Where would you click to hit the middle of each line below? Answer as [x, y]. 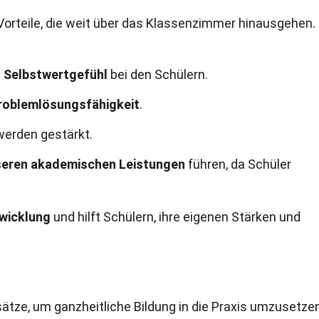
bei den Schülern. [158, 74]
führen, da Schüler [238, 164]
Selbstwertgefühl [56, 74]
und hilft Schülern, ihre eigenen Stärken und [176, 217]
